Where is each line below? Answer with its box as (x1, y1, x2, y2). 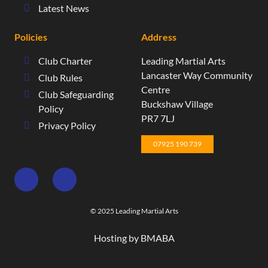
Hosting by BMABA (93, 232, 175, 243)
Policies (14, 31, 47, 42)
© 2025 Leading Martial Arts (90, 206, 178, 215)
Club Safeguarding (38, 88, 114, 100)
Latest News (38, 2, 89, 14)
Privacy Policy (38, 119, 96, 131)
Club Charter (38, 54, 92, 66)
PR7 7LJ (141, 112, 175, 124)
